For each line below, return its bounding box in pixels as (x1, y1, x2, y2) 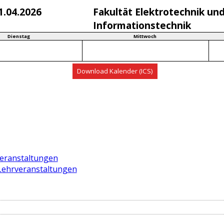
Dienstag (7, 32, 30, 39)
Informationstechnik (93, 18, 191, 32)
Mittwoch (133, 32, 157, 39)
